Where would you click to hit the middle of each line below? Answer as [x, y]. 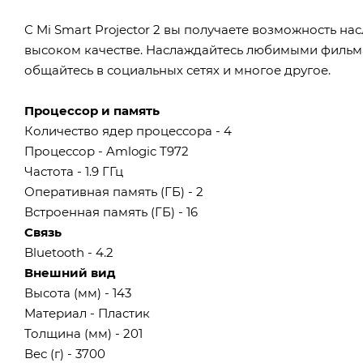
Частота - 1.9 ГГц [74, 171]
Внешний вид [70, 272]
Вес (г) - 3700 [65, 353]
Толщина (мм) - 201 [83, 333]
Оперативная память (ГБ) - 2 [114, 191]
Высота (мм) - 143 [78, 293]
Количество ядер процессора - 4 [128, 130]
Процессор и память [92, 110]
